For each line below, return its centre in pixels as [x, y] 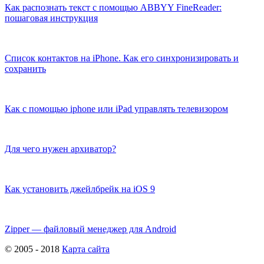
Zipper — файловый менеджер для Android [90, 229]
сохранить [25, 68]
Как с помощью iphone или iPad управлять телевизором [116, 108]
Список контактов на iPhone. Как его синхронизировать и [122, 58]
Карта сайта [86, 249]
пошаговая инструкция [51, 18]
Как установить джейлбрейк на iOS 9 [80, 189]
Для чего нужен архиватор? [60, 148]
